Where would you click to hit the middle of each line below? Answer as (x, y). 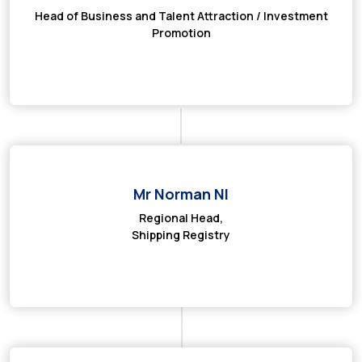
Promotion (181, 33)
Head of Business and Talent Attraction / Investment (181, 16)
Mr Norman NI (181, 194)
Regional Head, (181, 218)
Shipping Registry (181, 235)
